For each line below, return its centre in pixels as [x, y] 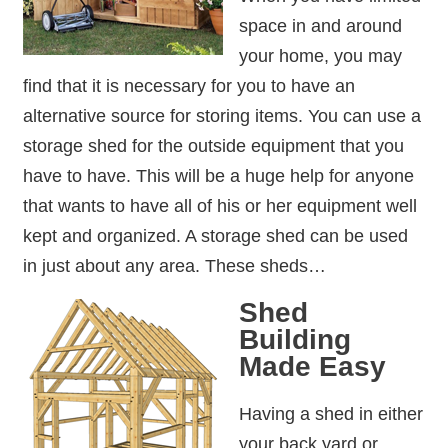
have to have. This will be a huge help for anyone [218, 175]
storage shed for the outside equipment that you [213, 145]
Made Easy [312, 367]
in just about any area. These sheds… [174, 265]
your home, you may [320, 55]
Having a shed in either [330, 413]
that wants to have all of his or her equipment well [219, 205]
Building [294, 340]
